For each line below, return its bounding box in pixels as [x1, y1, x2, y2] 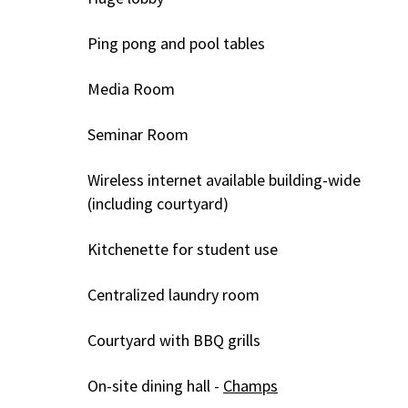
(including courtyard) [87, 192, 229, 214]
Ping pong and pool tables [87, 32, 265, 54]
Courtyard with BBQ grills [87, 329, 260, 351]
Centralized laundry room [87, 283, 260, 305]
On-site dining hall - [87, 374, 219, 396]
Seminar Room [87, 123, 189, 145]
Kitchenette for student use [87, 238, 278, 260]
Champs [223, 374, 278, 396]
